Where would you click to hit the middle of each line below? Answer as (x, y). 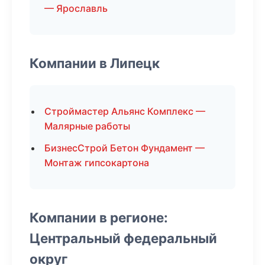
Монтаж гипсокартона (97, 163)
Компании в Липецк (95, 63)
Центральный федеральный (123, 238)
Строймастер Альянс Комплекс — (125, 111)
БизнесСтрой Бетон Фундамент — (125, 148)
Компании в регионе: (99, 217)
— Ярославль (76, 8)
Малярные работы (87, 126)
